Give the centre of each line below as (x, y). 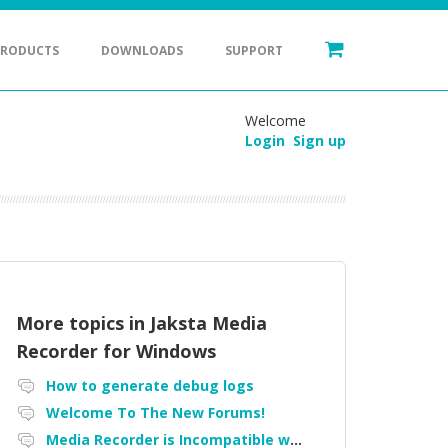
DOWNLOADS (142, 50)
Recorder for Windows (116, 351)
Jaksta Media (209, 323)
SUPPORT (254, 50)
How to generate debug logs (150, 386)
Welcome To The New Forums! (156, 413)
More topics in (83, 323)
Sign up (319, 140)
